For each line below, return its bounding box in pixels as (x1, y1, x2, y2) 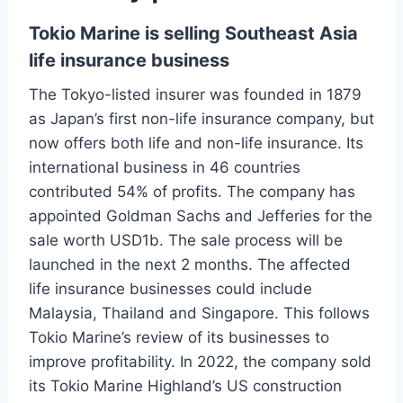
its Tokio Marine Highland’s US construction (29, 376, 342, 395)
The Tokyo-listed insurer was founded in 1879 (29, 85, 362, 103)
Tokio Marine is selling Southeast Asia (29, 22, 358, 44)
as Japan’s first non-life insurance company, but (29, 109, 374, 128)
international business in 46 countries (29, 157, 300, 176)
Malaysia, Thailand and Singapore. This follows (29, 303, 370, 322)
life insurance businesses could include (29, 279, 312, 298)
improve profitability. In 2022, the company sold (29, 352, 372, 371)
